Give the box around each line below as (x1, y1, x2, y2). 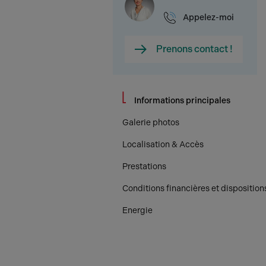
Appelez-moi (183, 12, 234, 23)
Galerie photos (122, 118, 179, 128)
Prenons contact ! (156, 43, 233, 55)
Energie (122, 205, 153, 216)
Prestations (122, 161, 166, 172)
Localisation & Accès (122, 140, 204, 150)
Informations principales (134, 96, 230, 106)
